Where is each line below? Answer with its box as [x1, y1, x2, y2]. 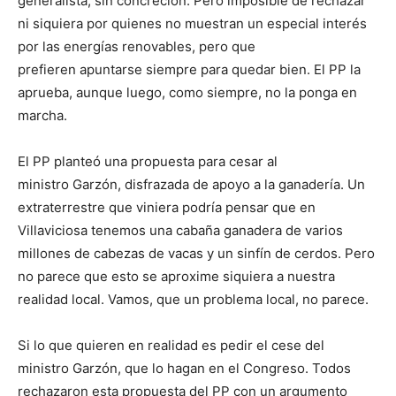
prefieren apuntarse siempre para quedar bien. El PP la [18, 61, 361, 79]
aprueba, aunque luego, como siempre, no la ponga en [18, 84, 357, 102]
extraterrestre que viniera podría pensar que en [18, 199, 316, 217]
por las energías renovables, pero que [18, 38, 255, 56]
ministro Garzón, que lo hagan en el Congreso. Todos [18, 360, 351, 377]
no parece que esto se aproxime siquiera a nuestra [18, 268, 335, 286]
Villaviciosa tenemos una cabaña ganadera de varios [18, 222, 343, 240]
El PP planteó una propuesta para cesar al [18, 153, 278, 171]
